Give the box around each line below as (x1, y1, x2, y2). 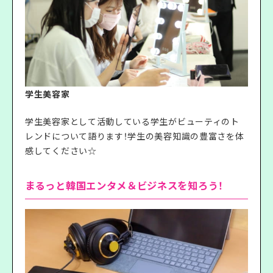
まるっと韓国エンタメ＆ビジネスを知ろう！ (25, 177, 224, 193)
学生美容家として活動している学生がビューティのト (25, 115, 239, 127)
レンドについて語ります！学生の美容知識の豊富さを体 (25, 129, 244, 142)
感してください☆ (25, 144, 97, 157)
